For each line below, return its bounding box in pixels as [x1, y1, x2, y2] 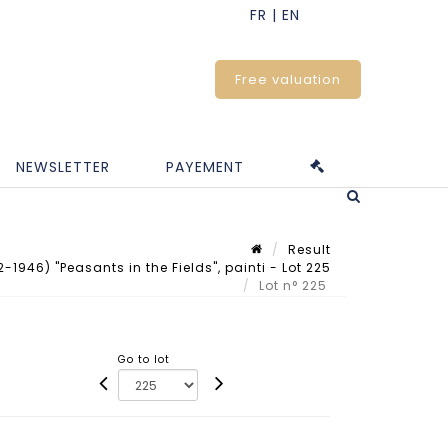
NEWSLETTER [16, 156, 110, 177]
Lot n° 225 [259, 277, 331, 295]
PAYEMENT [166, 156, 244, 177]
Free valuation [235, 70, 341, 89]
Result [288, 241, 331, 259]
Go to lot [118, 351, 171, 367]
